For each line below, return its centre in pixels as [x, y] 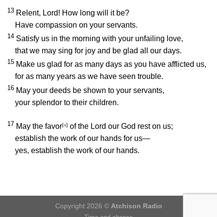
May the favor [39, 126]
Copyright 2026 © [83, 206]
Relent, [29, 13]
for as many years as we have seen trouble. [89, 77]
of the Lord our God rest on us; [120, 126]
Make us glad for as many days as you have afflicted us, [111, 64]
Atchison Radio [136, 206]
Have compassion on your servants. [76, 25]
